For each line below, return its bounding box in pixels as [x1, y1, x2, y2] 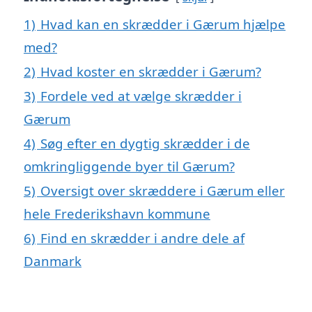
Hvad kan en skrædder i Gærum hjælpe [40, 15, 286, 33]
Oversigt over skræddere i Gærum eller [40, 182, 285, 200]
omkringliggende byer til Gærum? [24, 157, 235, 175]
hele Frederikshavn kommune [24, 205, 210, 223]
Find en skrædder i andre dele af [40, 229, 244, 247]
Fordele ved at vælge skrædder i [40, 87, 242, 105]
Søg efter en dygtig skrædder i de [40, 134, 250, 153]
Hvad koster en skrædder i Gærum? [40, 63, 261, 81]
